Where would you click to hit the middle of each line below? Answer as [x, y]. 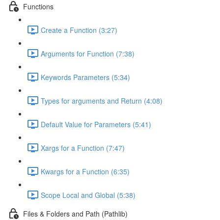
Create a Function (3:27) [79, 30]
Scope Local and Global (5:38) [88, 195]
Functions [38, 6]
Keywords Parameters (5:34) [85, 77]
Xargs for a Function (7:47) [83, 148]
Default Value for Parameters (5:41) [96, 124]
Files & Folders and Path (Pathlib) [75, 213]
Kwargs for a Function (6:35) [85, 171]
